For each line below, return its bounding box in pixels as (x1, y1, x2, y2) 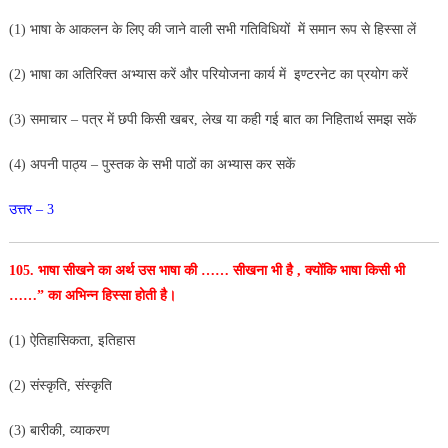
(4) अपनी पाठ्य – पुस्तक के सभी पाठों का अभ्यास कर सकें (8, 156, 295, 172)
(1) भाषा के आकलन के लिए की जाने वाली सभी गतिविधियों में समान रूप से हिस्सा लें (8, 21, 416, 37)
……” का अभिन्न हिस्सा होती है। (8, 287, 176, 303)
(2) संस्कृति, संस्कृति (8, 377, 112, 393)
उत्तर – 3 (8, 201, 54, 217)
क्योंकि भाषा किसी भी (304, 262, 405, 278)
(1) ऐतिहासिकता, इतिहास (8, 332, 135, 348)
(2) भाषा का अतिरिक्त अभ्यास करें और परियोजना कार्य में (8, 66, 290, 82)
